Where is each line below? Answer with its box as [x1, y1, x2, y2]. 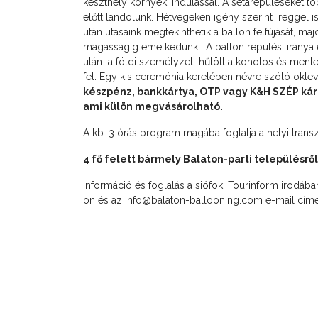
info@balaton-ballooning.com [125, 194, 263, 206]
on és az [83, 194, 125, 206]
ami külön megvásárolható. [83, 100, 223, 112]
